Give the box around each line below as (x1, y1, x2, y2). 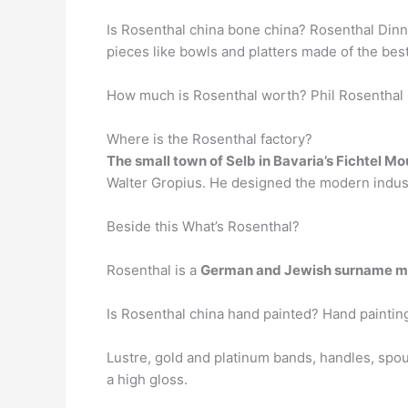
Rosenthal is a (107, 260, 200, 279)
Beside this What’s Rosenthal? (107, 217, 300, 235)
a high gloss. (107, 370, 188, 388)
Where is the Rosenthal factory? (107, 129, 312, 148)
